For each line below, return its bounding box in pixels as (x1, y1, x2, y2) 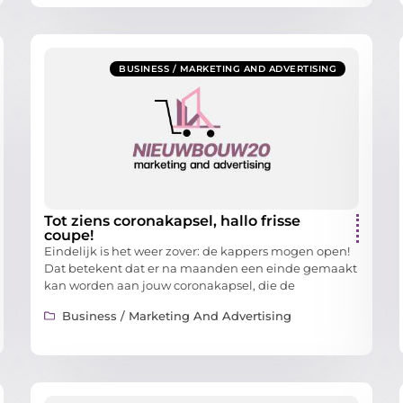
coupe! (44, 227, 94, 245)
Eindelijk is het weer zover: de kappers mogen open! (44, 244, 350, 259)
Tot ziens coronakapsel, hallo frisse (44, 212, 300, 230)
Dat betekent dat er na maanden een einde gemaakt (44, 261, 357, 276)
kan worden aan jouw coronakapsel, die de (44, 278, 295, 293)
